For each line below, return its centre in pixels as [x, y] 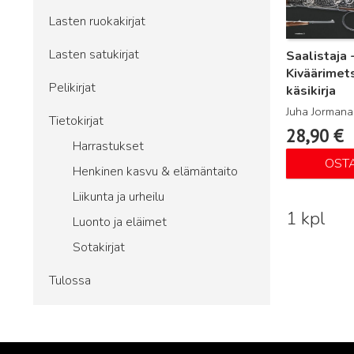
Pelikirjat [72, 88]
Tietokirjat [76, 121]
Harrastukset [108, 146]
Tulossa [70, 281]
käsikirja [311, 91]
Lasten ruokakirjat [97, 21]
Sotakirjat [99, 247]
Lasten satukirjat [94, 55]
